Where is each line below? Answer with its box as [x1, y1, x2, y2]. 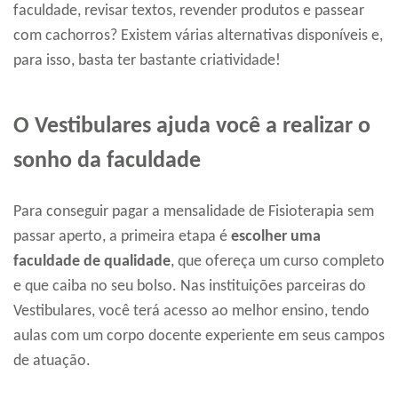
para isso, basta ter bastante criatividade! [13, 52, 281, 69]
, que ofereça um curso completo [171, 252, 385, 270]
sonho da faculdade [13, 148, 201, 173]
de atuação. [13, 352, 91, 370]
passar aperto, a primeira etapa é [13, 227, 231, 245]
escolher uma [231, 227, 321, 245]
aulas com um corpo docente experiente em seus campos [13, 327, 385, 345]
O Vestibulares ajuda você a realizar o [13, 114, 370, 139]
